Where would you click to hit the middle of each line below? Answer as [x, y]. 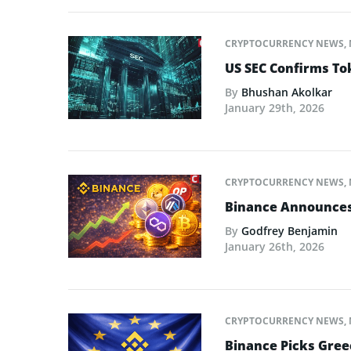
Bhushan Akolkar [287, 92]
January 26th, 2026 [275, 247]
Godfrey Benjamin [289, 231]
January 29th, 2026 [275, 107]
